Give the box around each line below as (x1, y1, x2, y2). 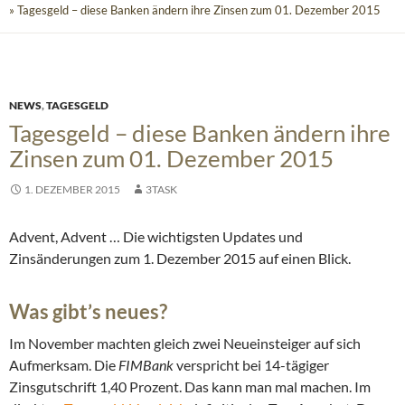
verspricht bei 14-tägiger (176, 356, 329, 374)
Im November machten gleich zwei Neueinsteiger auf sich (9, 334, 361, 353)
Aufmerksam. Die (9, 356, 118, 374)
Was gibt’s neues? (9, 299, 167, 325)
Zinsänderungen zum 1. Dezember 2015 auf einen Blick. (9, 250, 351, 268)
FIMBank (118, 356, 176, 374)
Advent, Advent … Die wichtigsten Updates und (9, 228, 303, 246)
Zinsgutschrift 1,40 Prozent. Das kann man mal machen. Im (9, 378, 371, 396)
